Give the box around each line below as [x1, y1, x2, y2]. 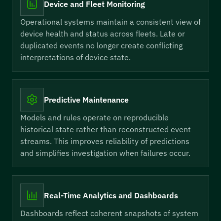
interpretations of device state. [20, 52, 131, 62]
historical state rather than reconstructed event [20, 124, 191, 134]
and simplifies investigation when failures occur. [20, 148, 190, 158]
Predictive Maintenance [44, 95, 129, 105]
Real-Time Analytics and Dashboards [44, 190, 178, 200]
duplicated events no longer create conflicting [20, 40, 183, 50]
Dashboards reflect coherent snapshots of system [20, 208, 198, 218]
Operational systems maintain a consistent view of [20, 17, 201, 27]
